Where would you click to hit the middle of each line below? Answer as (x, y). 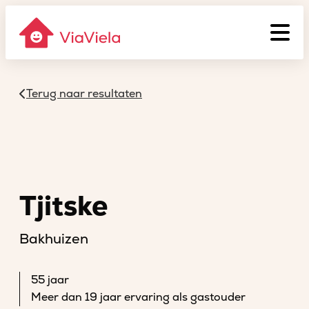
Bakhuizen (54, 239)
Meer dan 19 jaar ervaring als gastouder (138, 297)
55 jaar (50, 280)
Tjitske (63, 207)
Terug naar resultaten (84, 94)
